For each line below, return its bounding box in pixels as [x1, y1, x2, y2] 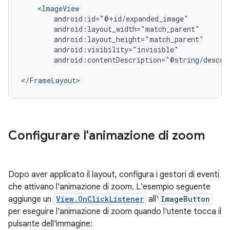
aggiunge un [8, 194, 53, 205]
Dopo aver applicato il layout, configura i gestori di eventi [8, 169, 219, 180]
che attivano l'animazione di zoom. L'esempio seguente [8, 182, 210, 193]
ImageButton [161, 194, 210, 204]
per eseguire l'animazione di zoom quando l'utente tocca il [8, 206, 221, 217]
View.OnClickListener [56, 194, 144, 204]
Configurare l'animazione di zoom [8, 128, 205, 144]
